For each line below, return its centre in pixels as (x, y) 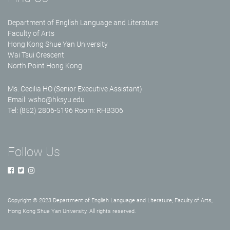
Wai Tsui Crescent (36, 55)
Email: (18, 100)
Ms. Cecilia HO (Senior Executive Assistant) (75, 89)
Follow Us (34, 152)
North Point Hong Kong (45, 66)
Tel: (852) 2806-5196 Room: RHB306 (65, 111)
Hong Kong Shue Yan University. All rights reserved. (72, 212)
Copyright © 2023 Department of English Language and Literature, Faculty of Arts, (110, 201)
